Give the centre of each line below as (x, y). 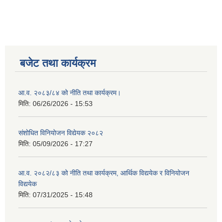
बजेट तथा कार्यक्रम (58, 63)
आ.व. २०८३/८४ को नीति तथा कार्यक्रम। (70, 93)
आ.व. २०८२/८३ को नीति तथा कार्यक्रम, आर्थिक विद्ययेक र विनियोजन (104, 173)
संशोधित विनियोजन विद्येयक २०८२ (61, 133)
